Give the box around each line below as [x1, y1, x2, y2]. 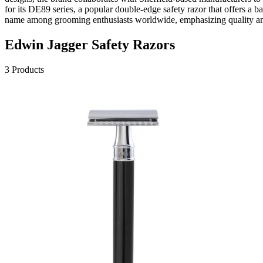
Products [12, 64, 44, 75]
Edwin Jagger [5, 36, 88, 52]
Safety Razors [92, 36, 175, 52]
